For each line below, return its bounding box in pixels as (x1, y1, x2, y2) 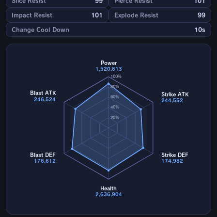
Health (100, 186, 117, 191)
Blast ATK (30, 91, 57, 96)
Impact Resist (12, 12, 52, 18)
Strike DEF (161, 153, 188, 158)
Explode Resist (114, 12, 158, 18)
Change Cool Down (12, 27, 69, 33)
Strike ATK (161, 92, 189, 97)
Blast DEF (30, 153, 56, 158)
